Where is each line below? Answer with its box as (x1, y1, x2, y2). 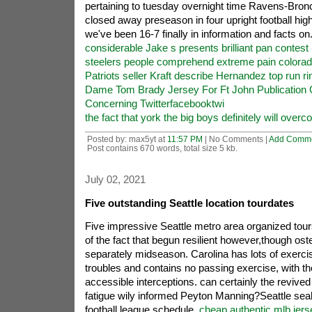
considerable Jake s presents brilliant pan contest (84, 42, 309, 54)
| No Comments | (202, 134, 269, 143)
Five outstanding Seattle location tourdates (84, 197, 294, 209)
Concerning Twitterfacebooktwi (84, 97, 224, 109)
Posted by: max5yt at (86, 134, 167, 143)
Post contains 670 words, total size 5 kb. (86, 143, 237, 153)
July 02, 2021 (84, 173, 146, 185)
